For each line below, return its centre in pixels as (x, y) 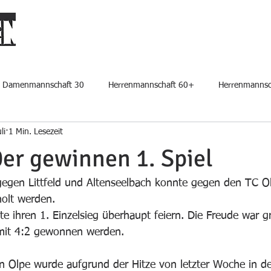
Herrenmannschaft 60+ (151, 85)
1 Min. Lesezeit (36, 132)
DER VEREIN (165, 39)
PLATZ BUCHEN (94, 39)
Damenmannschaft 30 (43, 85)
